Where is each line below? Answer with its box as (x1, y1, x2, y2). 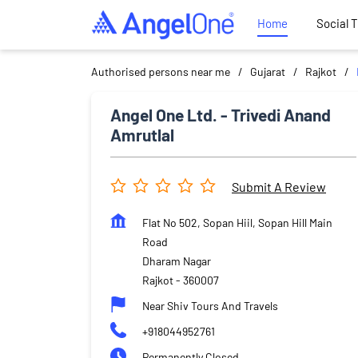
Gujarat (250, 64, 285, 78)
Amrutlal (110, 124, 174, 145)
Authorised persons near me (91, 64, 230, 78)
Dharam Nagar (142, 253, 211, 268)
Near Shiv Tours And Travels (142, 298, 278, 312)
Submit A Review (232, 179, 326, 195)
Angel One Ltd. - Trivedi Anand (110, 104, 331, 125)
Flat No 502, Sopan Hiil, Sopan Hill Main (142, 215, 332, 229)
